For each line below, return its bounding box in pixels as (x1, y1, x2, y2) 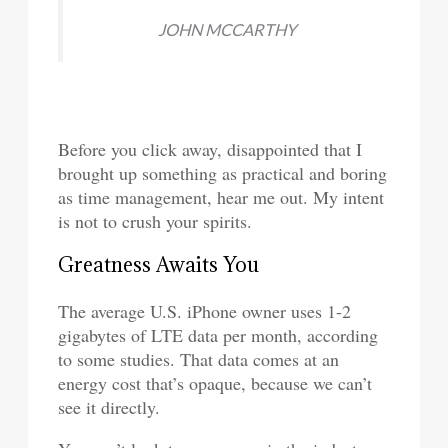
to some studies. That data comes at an (58, 347, 340, 371)
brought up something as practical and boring (58, 161, 388, 185)
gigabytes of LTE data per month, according (58, 323, 379, 347)
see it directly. (58, 395, 161, 419)
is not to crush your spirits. (58, 209, 253, 233)
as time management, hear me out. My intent (58, 185, 385, 209)
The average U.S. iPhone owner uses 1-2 (58, 299, 352, 323)
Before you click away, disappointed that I (58, 137, 363, 161)
